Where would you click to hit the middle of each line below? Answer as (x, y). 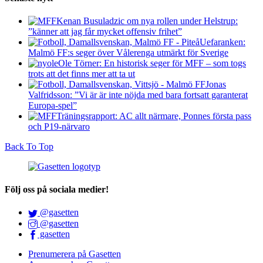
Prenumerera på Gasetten (75, 254)
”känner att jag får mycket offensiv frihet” (105, 31)
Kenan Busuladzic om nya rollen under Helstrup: (147, 21)
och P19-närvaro (59, 126)
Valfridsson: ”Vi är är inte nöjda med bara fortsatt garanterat (138, 95)
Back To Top (29, 146)
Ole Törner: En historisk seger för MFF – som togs (152, 63)
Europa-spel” (53, 105)
